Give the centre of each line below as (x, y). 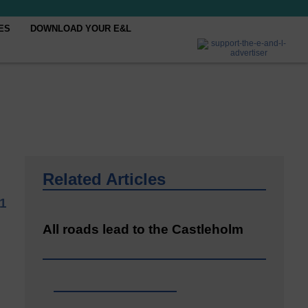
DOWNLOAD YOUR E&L (81, 29)
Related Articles (104, 179)
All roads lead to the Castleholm (143, 229)
